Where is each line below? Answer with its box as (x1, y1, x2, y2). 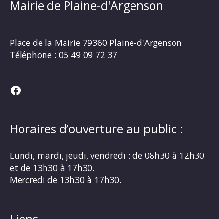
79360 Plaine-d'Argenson (80, 36, 182, 48)
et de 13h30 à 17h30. (10, 162, 94, 174)
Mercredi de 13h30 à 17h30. (10, 174, 121, 186)
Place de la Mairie (10, 36, 80, 48)
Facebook (9, 81, 60, 98)
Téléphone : (10, 48, 59, 61)
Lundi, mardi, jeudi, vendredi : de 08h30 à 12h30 (10, 150, 204, 162)
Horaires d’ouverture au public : (10, 120, 183, 137)
